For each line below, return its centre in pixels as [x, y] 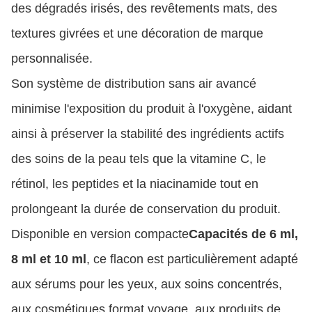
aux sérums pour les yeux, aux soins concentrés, [147, 284]
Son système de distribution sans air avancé [134, 84]
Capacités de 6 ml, [243, 234]
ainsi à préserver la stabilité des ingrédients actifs [148, 134]
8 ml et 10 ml [49, 259]
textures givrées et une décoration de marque [137, 33]
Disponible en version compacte [100, 234]
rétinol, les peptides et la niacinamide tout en [135, 184]
